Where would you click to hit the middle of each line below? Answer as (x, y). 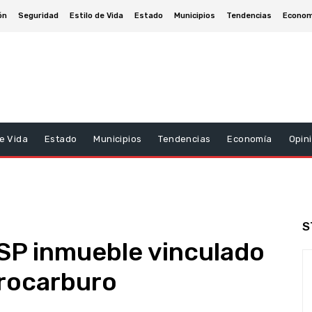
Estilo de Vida (96, 16)
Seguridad (38, 16)
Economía (250, 139)
